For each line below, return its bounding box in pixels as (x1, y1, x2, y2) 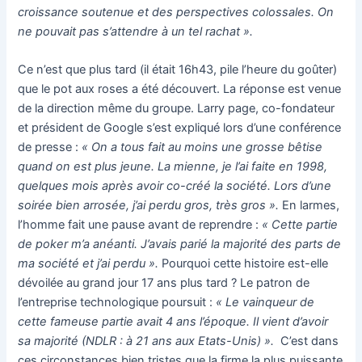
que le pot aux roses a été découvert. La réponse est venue (18, 82, 342, 97)
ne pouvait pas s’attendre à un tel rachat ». (18, 23, 254, 39)
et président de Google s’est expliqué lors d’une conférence (18, 120, 342, 136)
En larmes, (282, 198, 340, 213)
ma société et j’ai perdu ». (18, 256, 159, 271)
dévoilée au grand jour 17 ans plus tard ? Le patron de (18, 276, 310, 291)
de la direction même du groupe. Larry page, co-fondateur (18, 101, 335, 116)
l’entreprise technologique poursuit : (18, 295, 217, 310)
